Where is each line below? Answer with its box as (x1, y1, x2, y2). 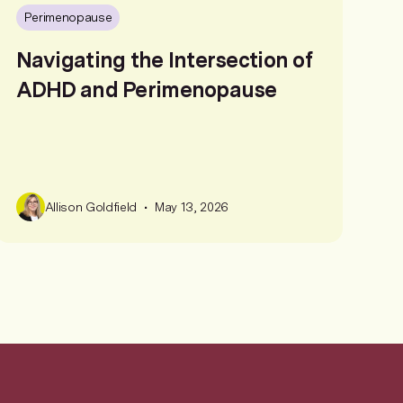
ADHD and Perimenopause (15, 76, 277, 103)
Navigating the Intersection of (15, 47, 312, 73)
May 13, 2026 (154, 199, 229, 214)
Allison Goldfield (44, 199, 138, 214)
